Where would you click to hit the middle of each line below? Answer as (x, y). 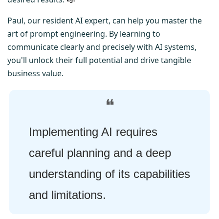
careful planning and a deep (100, 153)
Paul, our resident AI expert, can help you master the (105, 20)
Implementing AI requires (93, 131)
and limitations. (67, 195)
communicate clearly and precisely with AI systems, (102, 47)
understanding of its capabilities (109, 174)
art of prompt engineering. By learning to (84, 33)
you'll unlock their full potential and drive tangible (99, 60)
